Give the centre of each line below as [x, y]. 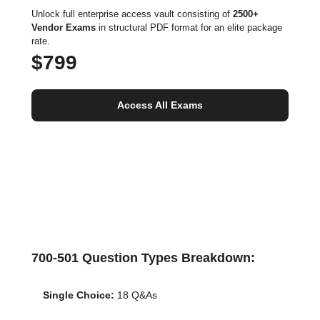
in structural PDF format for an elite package [189, 27]
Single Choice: [79, 295]
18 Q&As [136, 295]
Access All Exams [160, 105]
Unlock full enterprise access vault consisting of [132, 14]
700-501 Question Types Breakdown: [143, 258]
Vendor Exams [64, 27]
